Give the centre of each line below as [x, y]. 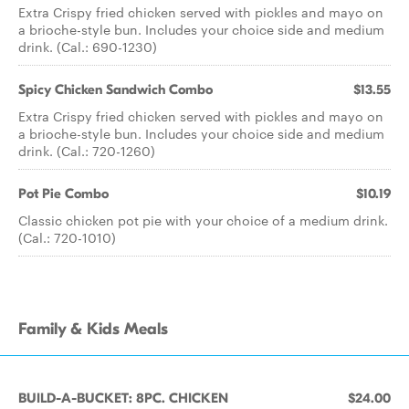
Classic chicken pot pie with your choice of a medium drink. [203, 220]
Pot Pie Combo [63, 194]
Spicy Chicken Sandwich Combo [115, 89]
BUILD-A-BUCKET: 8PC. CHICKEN [123, 398]
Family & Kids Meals [93, 329]
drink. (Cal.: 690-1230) [88, 47]
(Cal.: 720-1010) [67, 237]
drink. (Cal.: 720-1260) [87, 151]
